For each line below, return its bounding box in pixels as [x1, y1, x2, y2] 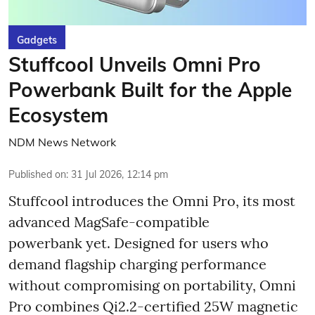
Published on [8, 168, 66, 181]
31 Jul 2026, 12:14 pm [71, 168, 168, 181]
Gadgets [17, 34, 57, 46]
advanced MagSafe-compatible [8, 213, 210, 231]
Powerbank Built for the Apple [8, 77, 292, 102]
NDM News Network [8, 135, 116, 149]
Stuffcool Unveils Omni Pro [8, 52, 261, 77]
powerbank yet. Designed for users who [8, 234, 269, 252]
